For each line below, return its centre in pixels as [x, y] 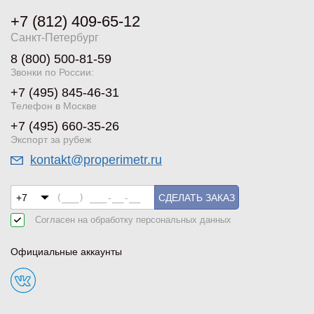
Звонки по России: [52, 72]
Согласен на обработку [86, 220]
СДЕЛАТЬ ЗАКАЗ [197, 197]
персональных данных [184, 220]
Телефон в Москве [54, 105]
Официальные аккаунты [66, 252]
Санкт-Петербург [55, 37]
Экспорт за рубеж [51, 139]
